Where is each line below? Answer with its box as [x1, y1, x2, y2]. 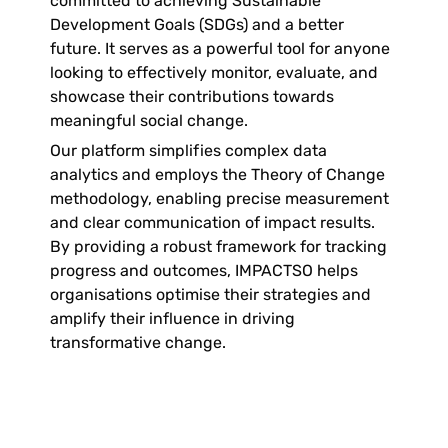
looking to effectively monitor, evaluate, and [50, 63, 378, 82]
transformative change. [50, 333, 230, 352]
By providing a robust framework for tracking [50, 237, 387, 256]
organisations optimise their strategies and [50, 285, 371, 304]
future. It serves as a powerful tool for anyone [50, 39, 390, 58]
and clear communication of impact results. [50, 213, 375, 232]
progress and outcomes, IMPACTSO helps [50, 261, 358, 280]
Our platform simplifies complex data [50, 141, 327, 160]
